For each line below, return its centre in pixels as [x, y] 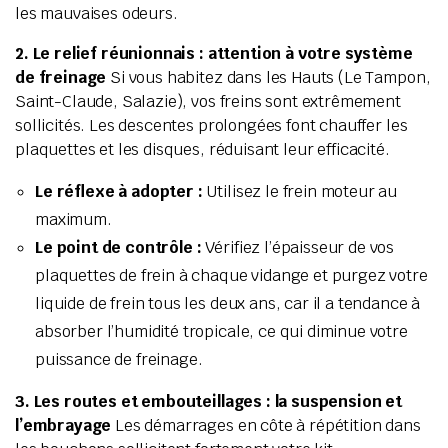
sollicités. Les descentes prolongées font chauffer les [211, 125]
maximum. [73, 219]
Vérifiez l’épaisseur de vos [298, 247]
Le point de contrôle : [118, 247]
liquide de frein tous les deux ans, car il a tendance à [228, 303]
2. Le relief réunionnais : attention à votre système [214, 53]
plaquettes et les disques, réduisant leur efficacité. [202, 149]
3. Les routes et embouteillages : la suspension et [208, 401]
